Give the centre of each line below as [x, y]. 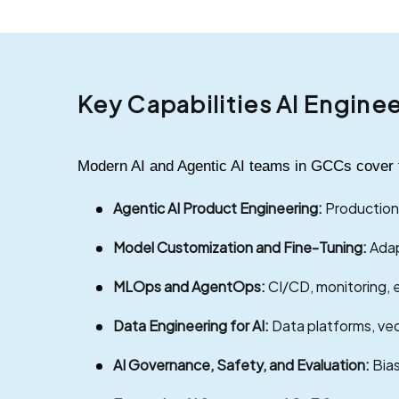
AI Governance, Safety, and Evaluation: [241, 364]
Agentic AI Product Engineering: [218, 208]
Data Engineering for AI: [191, 325]
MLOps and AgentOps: [189, 286]
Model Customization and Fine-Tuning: [240, 247]
